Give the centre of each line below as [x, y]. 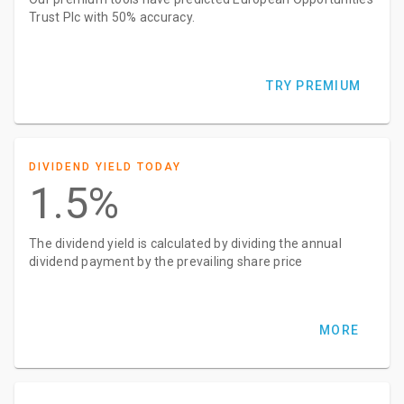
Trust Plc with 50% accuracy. [112, 17]
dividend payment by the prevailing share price [166, 262]
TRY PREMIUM [313, 86]
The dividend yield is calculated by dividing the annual [185, 243]
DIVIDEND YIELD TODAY [105, 167]
